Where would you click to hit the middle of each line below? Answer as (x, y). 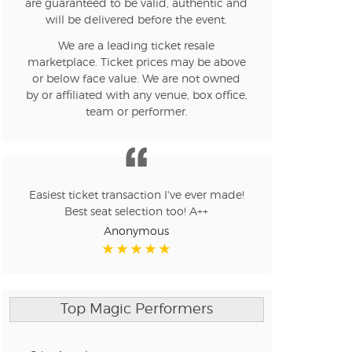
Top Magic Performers (136, 309)
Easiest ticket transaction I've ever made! (136, 196)
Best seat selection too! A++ (137, 213)
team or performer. (136, 113)
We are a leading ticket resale (137, 47)
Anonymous (137, 232)
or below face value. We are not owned (137, 80)
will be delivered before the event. (137, 21)
